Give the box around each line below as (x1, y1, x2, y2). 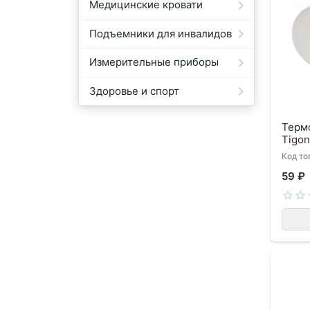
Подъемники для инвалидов (89, 26, 232, 40)
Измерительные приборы (89, 55, 219, 69)
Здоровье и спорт (89, 84, 180, 98)
